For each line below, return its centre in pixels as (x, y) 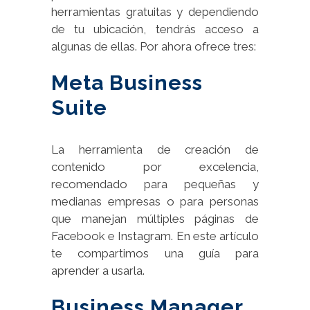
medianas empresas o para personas (155, 201)
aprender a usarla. (98, 270)
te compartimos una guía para (155, 253)
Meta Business (127, 82)
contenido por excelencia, (155, 166)
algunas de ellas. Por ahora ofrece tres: (154, 46)
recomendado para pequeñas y (155, 184)
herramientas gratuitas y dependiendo (155, 11)
